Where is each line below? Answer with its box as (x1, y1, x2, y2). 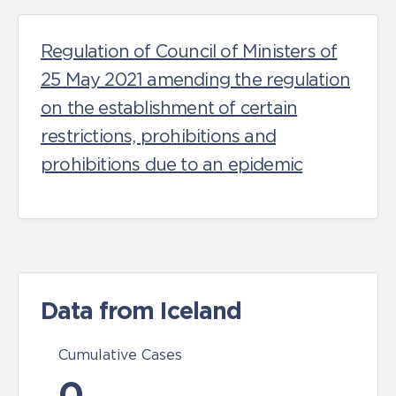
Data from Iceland (41, 297, 241, 324)
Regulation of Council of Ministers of (41, 42, 338, 61)
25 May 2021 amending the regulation (41, 70, 351, 89)
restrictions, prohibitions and (41, 126, 276, 146)
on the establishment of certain (41, 98, 298, 118)
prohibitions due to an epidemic (41, 155, 303, 174)
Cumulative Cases (58, 346, 182, 362)
